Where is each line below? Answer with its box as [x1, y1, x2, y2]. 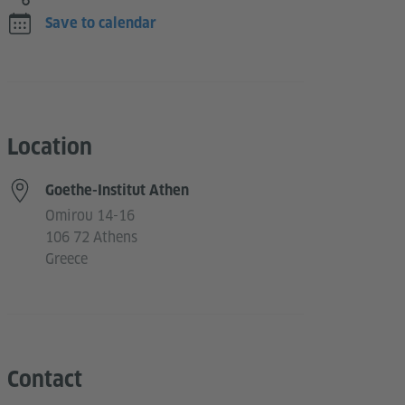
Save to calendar [45, 14, 156, 32]
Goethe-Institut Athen [45, 182, 189, 199]
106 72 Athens [45, 228, 137, 247]
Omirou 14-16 [45, 206, 135, 225]
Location [7, 134, 92, 160]
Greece [45, 250, 88, 268]
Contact [7, 366, 82, 392]
